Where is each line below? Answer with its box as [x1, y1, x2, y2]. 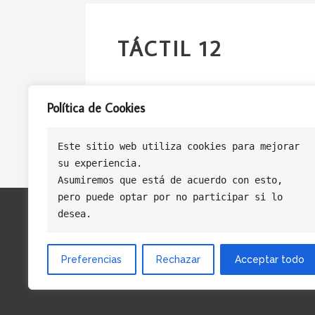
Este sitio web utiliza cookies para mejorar [58, 141, 300, 152]
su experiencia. [58, 157, 142, 169]
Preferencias [61, 254, 122, 265]
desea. [58, 208, 91, 219]
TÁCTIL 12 [117, 34, 223, 63]
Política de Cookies [47, 100, 145, 116]
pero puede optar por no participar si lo [58, 191, 283, 202]
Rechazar [156, 254, 200, 265]
